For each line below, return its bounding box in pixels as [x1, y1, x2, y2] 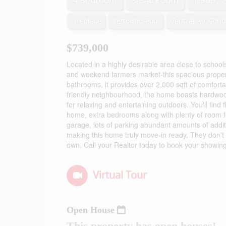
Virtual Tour [93, 168, 147, 182]
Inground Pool [112, 16, 159, 26]
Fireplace [71, 16, 101, 26]
